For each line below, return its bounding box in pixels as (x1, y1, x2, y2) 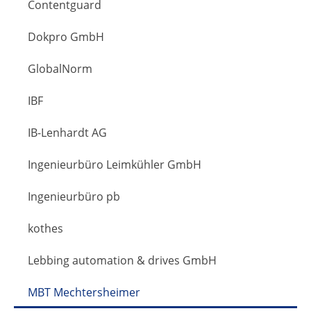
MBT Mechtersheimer (28, 284, 140, 300)
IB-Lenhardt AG (28, 124, 107, 140)
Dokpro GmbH (28, 28, 104, 44)
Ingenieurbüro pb (28, 188, 120, 204)
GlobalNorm (28, 60, 92, 76)
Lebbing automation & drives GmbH (28, 252, 217, 268)
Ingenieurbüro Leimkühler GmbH (28, 156, 201, 172)
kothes (28, 220, 63, 236)
